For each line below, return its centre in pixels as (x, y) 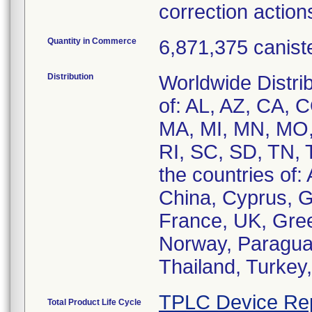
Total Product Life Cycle (94, 302)
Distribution (70, 77)
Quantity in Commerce (92, 41)
